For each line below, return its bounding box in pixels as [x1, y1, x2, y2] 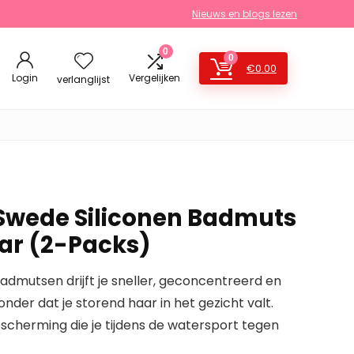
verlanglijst [57, 73, 110, 86]
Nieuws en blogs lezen [192, 7, 297, 21]
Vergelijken [129, 71, 180, 85]
